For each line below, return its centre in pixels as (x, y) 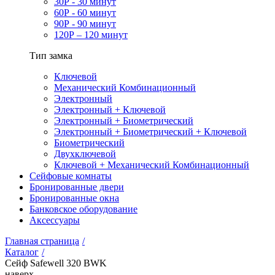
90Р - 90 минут (85, 24)
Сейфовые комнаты (71, 176)
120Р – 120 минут (91, 35)
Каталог (22, 252)
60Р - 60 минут (85, 13)
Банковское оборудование (83, 209)
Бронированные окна (74, 198)
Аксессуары (55, 220)
